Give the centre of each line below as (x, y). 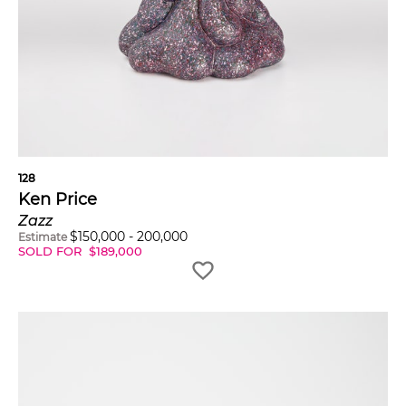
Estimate (43, 237)
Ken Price (58, 199)
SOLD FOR (52, 251)
